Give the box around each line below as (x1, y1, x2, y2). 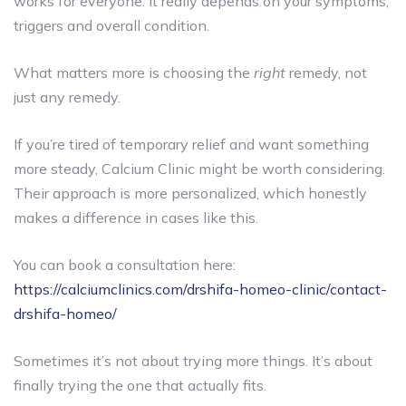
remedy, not (285, 63, 367, 82)
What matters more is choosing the (14, 63, 254, 82)
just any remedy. (14, 87, 121, 106)
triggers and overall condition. (14, 15, 209, 34)
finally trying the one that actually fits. (14, 375, 266, 394)
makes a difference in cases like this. (14, 208, 258, 227)
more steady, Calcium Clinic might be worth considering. (14, 159, 385, 178)
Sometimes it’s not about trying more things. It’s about (14, 351, 372, 370)
